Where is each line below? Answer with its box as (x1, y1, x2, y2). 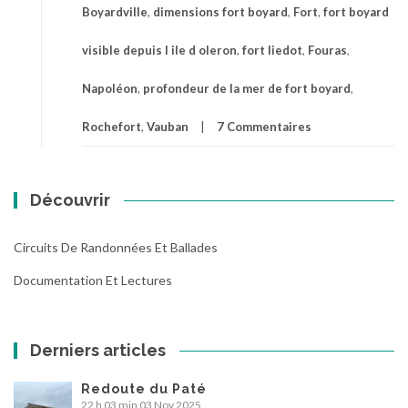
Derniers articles (30, 340, 167, 360)
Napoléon (82, 80, 138, 96)
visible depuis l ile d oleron (82, 42, 237, 57)
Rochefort (82, 118, 141, 134)
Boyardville (82, 4, 148, 19)
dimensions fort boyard (153, 4, 288, 19)
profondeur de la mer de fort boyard (143, 80, 351, 96)
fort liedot (242, 42, 302, 57)
